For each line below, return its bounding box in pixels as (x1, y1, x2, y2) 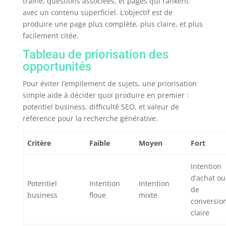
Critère (27, 138, 51, 148)
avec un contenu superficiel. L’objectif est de (22, 8, 173, 18)
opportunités (22, 60, 91, 74)
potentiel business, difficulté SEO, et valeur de (22, 102, 179, 112)
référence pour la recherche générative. (22, 114, 158, 124)
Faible (89, 138, 110, 148)
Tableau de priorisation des (22, 47, 168, 62)
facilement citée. (22, 31, 79, 41)
